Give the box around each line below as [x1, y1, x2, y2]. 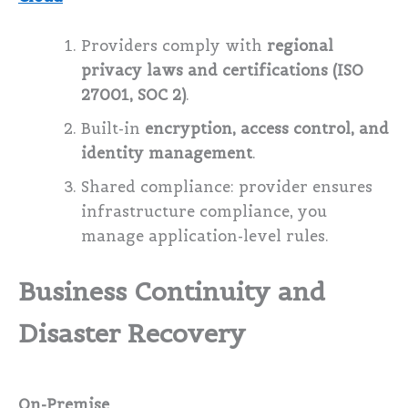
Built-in [81, 118, 146, 138]
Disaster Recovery [18, 317, 246, 351]
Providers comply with [81, 36, 268, 56]
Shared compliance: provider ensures [81, 177, 373, 197]
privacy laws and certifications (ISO [81, 60, 364, 80]
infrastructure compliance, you [81, 201, 328, 221]
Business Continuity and [18, 275, 325, 309]
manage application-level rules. [81, 226, 330, 246]
